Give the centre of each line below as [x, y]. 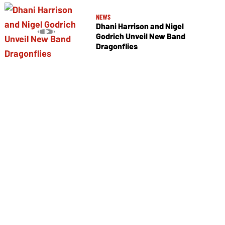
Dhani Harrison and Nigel [140, 26]
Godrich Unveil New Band [140, 36]
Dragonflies [117, 46]
